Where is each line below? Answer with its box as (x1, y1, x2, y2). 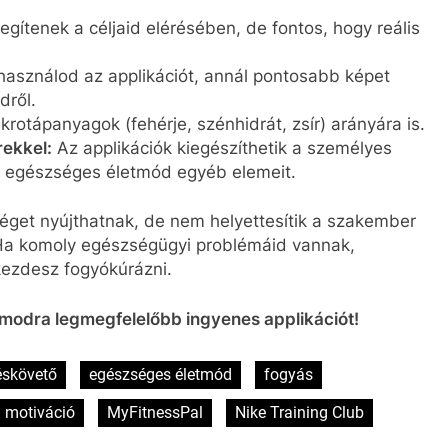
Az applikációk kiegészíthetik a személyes (51, 137, 392, 158)
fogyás (264, 365, 313, 385)
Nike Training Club (235, 403, 364, 423)
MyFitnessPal (107, 403, 203, 423)
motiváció (5, 403, 75, 423)
